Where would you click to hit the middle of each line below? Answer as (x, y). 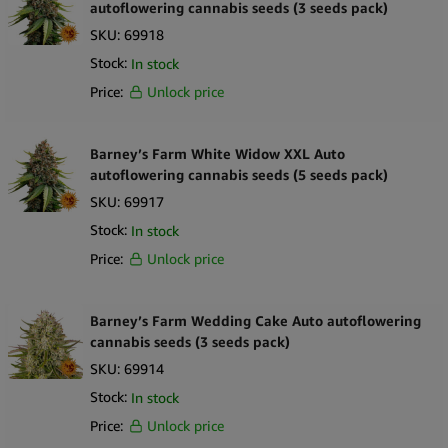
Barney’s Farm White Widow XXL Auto (217, 154)
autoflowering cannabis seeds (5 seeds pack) (239, 175)
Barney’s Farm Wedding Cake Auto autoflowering (255, 321)
